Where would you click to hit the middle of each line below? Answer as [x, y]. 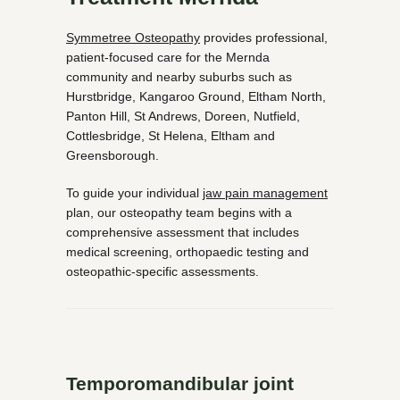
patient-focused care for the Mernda [168, 57]
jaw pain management [265, 193]
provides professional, [264, 37]
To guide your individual [134, 193]
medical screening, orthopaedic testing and [187, 252]
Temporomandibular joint [180, 383]
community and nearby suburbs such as [179, 77]
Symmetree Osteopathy [133, 37]
